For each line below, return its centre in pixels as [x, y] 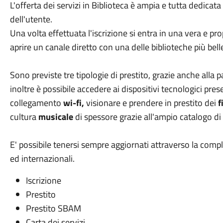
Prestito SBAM [53, 208]
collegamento [36, 103]
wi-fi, [74, 103]
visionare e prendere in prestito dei [152, 103]
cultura [24, 117]
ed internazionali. [42, 159]
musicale [56, 117]
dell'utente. [31, 19]
